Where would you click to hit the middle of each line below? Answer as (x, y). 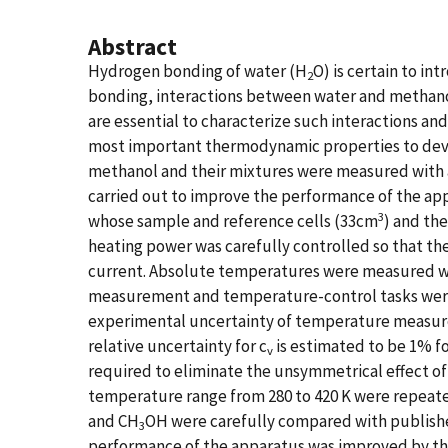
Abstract (132, 46)
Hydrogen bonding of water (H (197, 71)
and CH (113, 421)
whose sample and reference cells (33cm (233, 221)
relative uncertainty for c (177, 346)
